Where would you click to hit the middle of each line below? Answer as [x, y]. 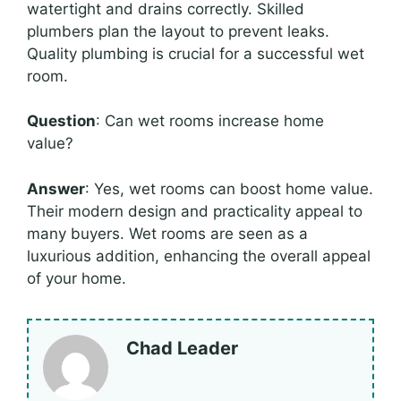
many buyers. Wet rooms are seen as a [167, 233]
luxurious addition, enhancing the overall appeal [199, 256]
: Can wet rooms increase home [210, 121]
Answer [56, 188]
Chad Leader [182, 348]
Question [61, 121]
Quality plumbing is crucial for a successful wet [196, 53]
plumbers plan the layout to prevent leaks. [178, 31]
